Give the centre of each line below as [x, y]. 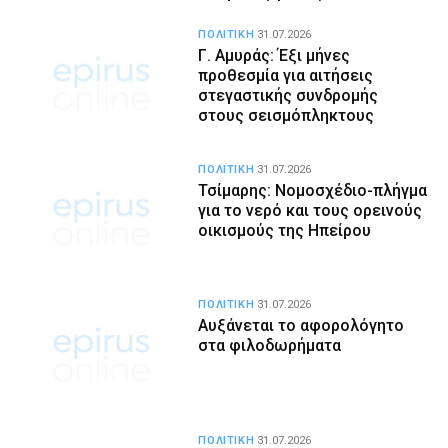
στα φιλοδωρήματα [270, 346]
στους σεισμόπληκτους [286, 115]
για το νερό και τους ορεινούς [310, 210]
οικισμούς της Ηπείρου [285, 230]
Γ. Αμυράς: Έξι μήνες [274, 55]
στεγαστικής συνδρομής [288, 95]
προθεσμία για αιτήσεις [286, 75]
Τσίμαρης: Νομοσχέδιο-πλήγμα [313, 190]
